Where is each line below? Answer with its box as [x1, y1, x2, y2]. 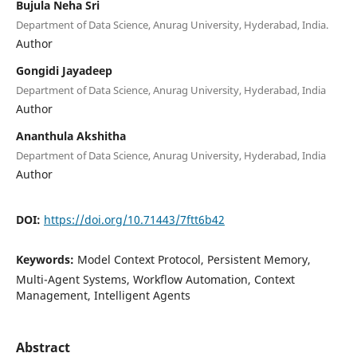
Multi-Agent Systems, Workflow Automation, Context [15, 271, 295, 287]
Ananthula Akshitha [15, 127, 126, 143]
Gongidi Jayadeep [15, 62, 112, 78]
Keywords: [15, 251, 77, 267]
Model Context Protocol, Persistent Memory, [76, 251, 311, 267]
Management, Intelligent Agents [15, 287, 190, 303]
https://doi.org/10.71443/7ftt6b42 [43, 211, 225, 227]
